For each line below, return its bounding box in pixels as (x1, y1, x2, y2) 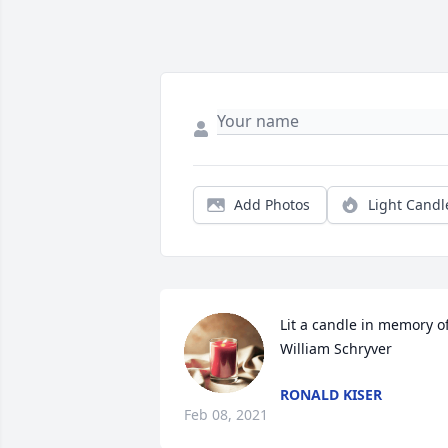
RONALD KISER (280, 385, 382, 405)
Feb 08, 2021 (184, 405, 268, 425)
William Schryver (280, 339, 392, 359)
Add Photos (234, 195, 310, 215)
